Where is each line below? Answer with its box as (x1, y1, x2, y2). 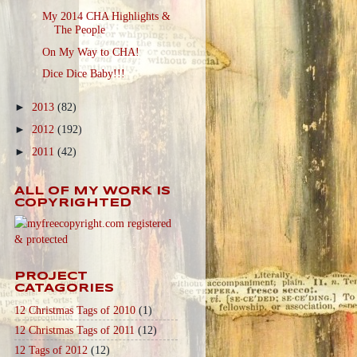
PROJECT (14, 270, 88, 282)
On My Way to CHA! (42, 45, 140, 58)
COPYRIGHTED (14, 197, 131, 209)
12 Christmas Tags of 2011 (14, 323, 135, 336)
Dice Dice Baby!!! (42, 67, 126, 80)
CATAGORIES (14, 282, 114, 294)
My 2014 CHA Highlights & (42, 9, 171, 22)
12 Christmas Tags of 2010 (14, 303, 135, 316)
